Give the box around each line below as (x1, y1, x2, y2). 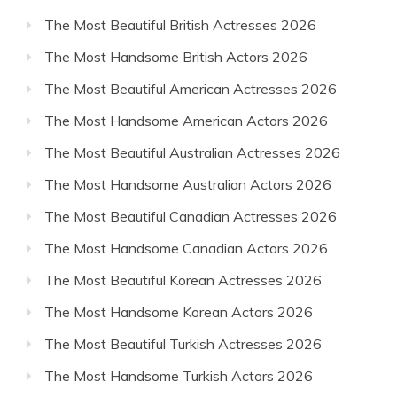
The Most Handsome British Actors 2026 (44, 48, 307, 66)
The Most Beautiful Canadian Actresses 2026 (44, 207, 337, 225)
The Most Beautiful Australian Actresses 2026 (44, 144, 340, 161)
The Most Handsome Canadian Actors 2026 (44, 239, 328, 257)
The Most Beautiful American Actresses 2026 (44, 80, 337, 97)
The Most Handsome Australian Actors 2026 (44, 175, 331, 193)
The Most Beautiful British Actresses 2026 (44, 16, 316, 34)
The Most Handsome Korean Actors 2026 (44, 303, 313, 321)
